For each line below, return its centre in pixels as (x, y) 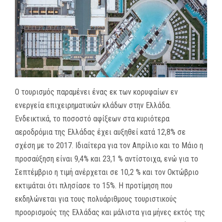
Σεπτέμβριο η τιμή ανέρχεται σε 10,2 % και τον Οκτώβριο (107, 172)
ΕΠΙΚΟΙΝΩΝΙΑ (37, 88)
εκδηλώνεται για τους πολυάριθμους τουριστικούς (96, 199)
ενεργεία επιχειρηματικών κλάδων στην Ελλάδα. (93, 105)
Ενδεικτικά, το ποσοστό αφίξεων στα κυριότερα (92, 118)
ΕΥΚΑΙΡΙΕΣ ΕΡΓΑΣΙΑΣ (49, 63)
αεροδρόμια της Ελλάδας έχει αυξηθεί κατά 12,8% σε (100, 132)
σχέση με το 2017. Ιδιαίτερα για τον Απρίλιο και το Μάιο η (109, 145)
